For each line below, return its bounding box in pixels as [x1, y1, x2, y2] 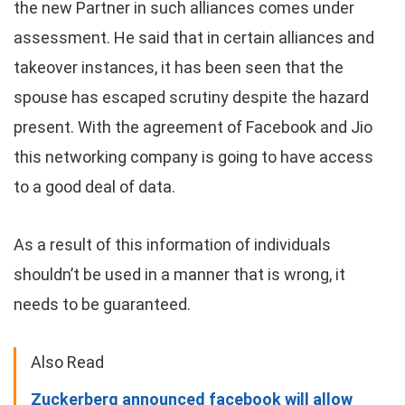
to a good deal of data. [14, 177, 175, 196]
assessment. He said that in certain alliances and [14, 28, 374, 47]
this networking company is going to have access [14, 147, 373, 166]
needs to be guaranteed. [14, 295, 191, 314]
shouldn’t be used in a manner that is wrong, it [14, 265, 345, 284]
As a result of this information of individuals [14, 235, 331, 254]
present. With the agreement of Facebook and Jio [14, 118, 372, 137]
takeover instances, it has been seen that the [14, 58, 344, 77]
